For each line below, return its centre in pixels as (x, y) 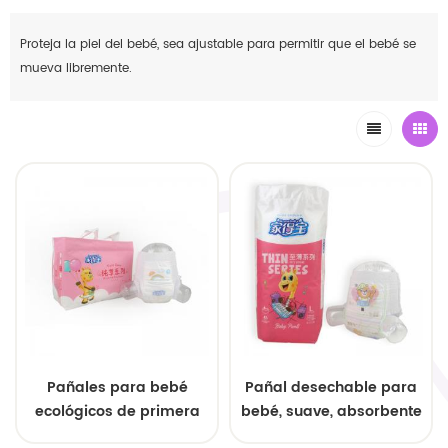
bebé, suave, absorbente (331, 412)
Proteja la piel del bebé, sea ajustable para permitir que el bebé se (218, 45)
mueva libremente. (76, 69)
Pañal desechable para (331, 388)
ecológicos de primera (117, 412)
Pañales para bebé (117, 388)
